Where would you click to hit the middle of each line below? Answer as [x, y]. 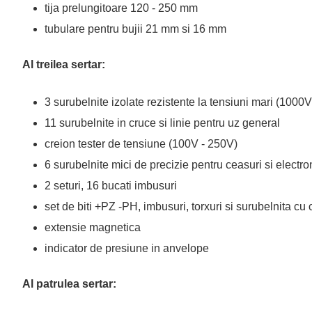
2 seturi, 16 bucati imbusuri [111, 186]
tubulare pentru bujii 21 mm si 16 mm [137, 29]
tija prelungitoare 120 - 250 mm [121, 8]
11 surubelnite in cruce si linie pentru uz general [162, 123]
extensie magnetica [93, 227]
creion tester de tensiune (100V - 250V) [141, 144]
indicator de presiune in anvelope [128, 248]
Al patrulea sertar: [69, 284]
